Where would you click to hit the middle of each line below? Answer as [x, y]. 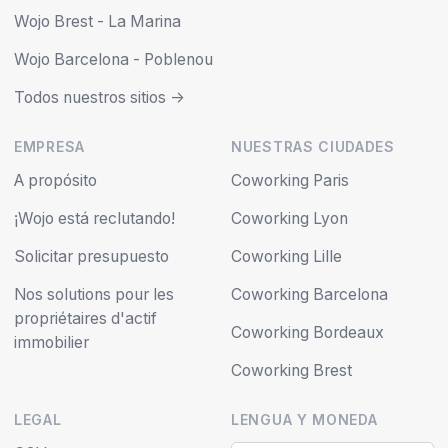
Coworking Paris [290, 180]
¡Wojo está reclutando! [94, 218]
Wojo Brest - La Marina [97, 21]
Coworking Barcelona [309, 294]
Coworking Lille [286, 256]
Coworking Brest [291, 370]
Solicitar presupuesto [91, 256]
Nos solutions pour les [94, 294]
